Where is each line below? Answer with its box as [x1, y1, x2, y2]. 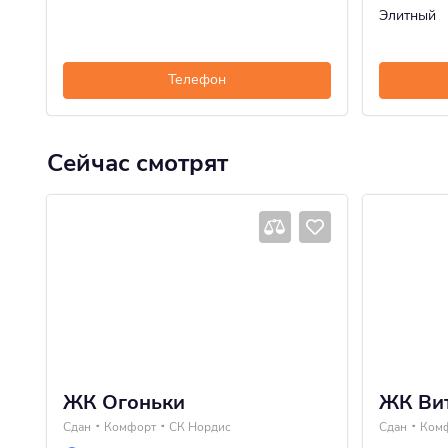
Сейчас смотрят [47, 146, 228, 179]
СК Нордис [169, 418, 231, 435]
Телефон [168, 70, 226, 90]
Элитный [379, 5, 436, 25]
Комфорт [104, 418, 156, 435]
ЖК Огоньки [63, 388, 185, 416]
